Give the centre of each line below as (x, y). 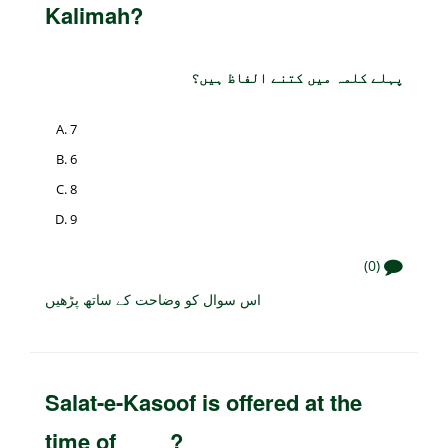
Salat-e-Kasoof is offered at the (203, 401)
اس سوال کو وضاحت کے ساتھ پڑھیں (153, 298)
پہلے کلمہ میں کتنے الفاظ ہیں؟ (297, 76)
